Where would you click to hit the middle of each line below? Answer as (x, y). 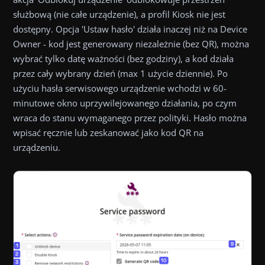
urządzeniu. (37, 147)
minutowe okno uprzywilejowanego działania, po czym (125, 103)
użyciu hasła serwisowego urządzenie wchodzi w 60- (120, 88)
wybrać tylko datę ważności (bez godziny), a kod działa (123, 59)
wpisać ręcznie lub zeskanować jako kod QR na (108, 132)
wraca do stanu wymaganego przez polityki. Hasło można (130, 118)
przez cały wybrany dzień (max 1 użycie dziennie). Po (120, 73)
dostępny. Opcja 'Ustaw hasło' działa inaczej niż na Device (130, 29)
